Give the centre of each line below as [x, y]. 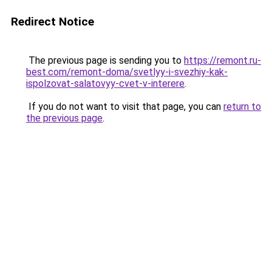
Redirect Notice [53, 22]
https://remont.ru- [223, 60]
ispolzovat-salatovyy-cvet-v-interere [105, 83]
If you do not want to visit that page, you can [125, 107]
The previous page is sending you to [105, 60]
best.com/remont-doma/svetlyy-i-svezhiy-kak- [127, 72]
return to [242, 107]
